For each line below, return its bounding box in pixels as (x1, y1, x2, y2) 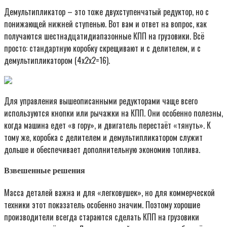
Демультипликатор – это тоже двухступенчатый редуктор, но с (4, 6, 209, 18)
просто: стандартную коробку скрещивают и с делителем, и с (4, 42, 201, 55)
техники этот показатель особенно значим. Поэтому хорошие (4, 198, 200, 211)
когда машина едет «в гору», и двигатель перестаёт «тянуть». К (4, 119, 211, 132)
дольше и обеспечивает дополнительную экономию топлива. (4, 143, 200, 156)
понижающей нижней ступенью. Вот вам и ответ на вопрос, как (4, 18, 207, 30)
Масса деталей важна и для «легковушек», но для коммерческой (4, 186, 215, 199)
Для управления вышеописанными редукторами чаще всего (4, 95, 198, 107)
